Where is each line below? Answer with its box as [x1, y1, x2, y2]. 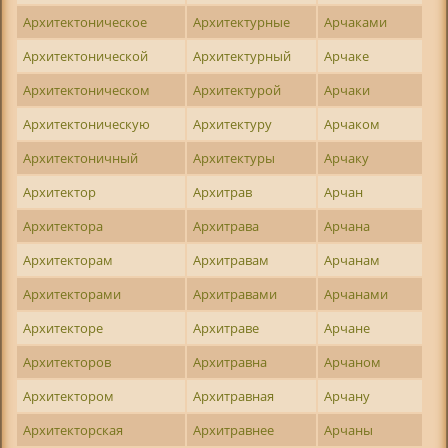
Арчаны [324, 421, 374, 440]
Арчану [324, 387, 371, 406]
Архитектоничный [23, 149, 139, 168]
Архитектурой [193, 81, 282, 100]
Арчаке [324, 47, 370, 66]
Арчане [324, 319, 371, 338]
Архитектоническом [23, 81, 151, 100]
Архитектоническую [23, 115, 151, 134]
